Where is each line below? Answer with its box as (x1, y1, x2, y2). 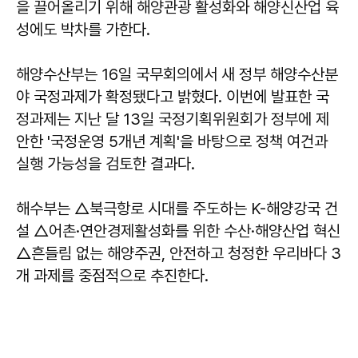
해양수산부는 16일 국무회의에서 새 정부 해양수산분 (16, 65, 338, 85)
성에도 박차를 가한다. (16, 20, 154, 40)
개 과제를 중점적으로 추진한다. (16, 266, 213, 286)
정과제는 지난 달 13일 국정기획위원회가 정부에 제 (16, 109, 329, 129)
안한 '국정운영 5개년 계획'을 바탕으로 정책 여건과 (16, 132, 328, 152)
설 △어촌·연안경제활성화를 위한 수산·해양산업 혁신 (16, 221, 340, 241)
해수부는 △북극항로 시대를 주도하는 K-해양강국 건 (16, 199, 338, 219)
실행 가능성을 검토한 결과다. (16, 154, 195, 174)
